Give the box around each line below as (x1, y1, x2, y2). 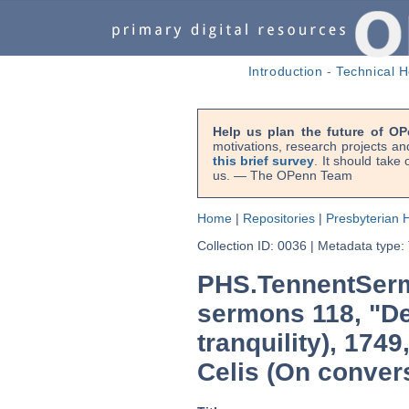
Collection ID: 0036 (196, 238, 307, 253)
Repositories (242, 211, 315, 225)
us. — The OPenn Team (212, 168, 352, 183)
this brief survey (212, 153, 315, 168)
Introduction (247, 64, 323, 79)
